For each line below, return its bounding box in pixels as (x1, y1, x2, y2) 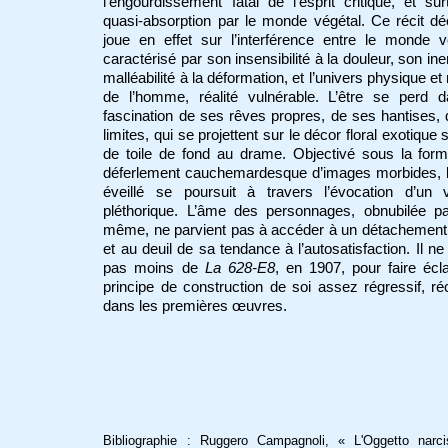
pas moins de (103, 260, 205, 277)
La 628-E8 (204, 260, 275, 277)
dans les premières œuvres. (103, 298, 288, 315)
